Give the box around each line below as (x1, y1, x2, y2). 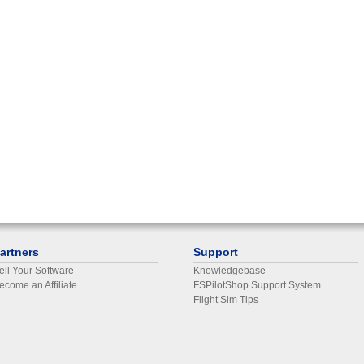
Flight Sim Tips (193, 294, 258, 305)
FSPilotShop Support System (193, 279, 321, 291)
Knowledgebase (193, 265, 266, 276)
